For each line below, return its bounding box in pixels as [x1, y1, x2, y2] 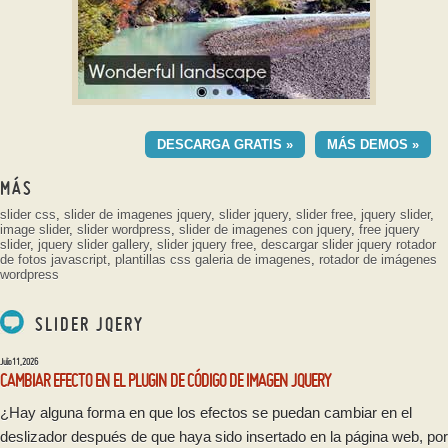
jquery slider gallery [38, 237, 149, 253]
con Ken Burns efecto [233, 165, 369, 182]
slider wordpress [77, 222, 171, 238]
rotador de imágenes [319, 252, 437, 268]
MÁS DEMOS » [327, 137, 419, 153]
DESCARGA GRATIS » [157, 137, 293, 153]
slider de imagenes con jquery [179, 222, 351, 238]
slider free [296, 207, 353, 223]
